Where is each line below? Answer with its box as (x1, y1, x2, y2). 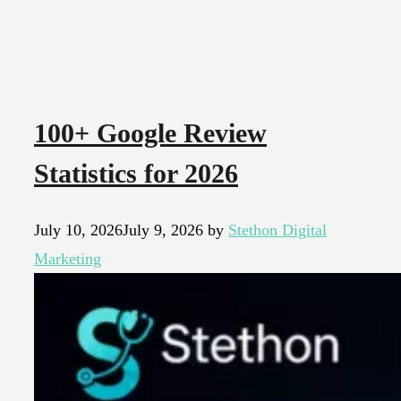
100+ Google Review (34, 118, 267, 149)
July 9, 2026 (123, 221, 203, 240)
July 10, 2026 (34, 221, 123, 240)
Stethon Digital (228, 221, 327, 240)
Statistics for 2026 (34, 158, 238, 189)
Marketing (34, 250, 101, 269)
